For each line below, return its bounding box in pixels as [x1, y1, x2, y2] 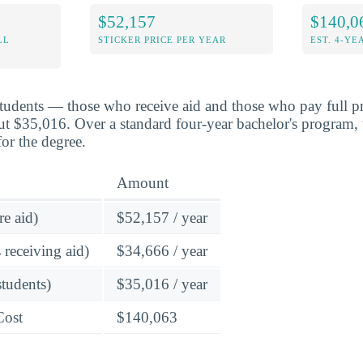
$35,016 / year [117, 275, 207, 293]
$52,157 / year [117, 208, 207, 226]
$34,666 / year [117, 241, 207, 259]
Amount [117, 173, 169, 191]
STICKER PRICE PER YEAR [98, 34, 227, 45]
